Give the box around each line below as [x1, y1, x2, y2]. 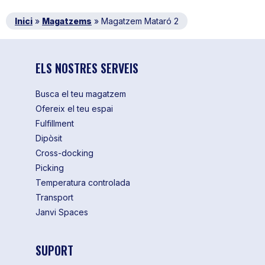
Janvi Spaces [35, 207, 88, 218]
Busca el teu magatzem [35, 89, 126, 99]
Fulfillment [35, 118, 74, 129]
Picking [35, 163, 64, 173]
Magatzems [42, 16, 92, 27]
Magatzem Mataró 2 [101, 16, 179, 27]
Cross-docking [35, 148, 93, 159]
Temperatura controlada [35, 177, 130, 188]
